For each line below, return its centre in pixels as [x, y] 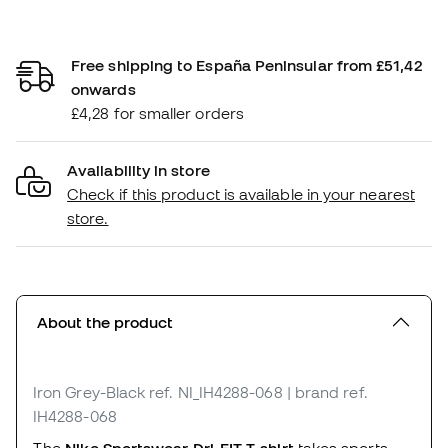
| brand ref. [327, 391]
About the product [105, 321]
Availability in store [138, 169]
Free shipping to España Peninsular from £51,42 [246, 64]
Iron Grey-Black [89, 391]
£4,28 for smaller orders [157, 112]
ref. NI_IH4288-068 [216, 391]
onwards [103, 88]
